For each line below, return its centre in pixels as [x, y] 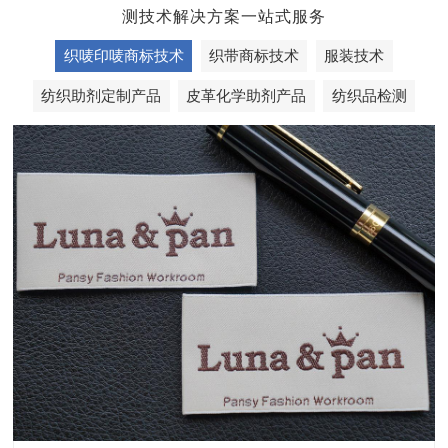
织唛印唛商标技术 [123, 56]
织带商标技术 [253, 56]
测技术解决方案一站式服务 [224, 17]
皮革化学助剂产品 [246, 96]
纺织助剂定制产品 [101, 96]
